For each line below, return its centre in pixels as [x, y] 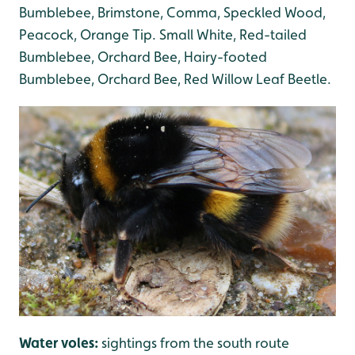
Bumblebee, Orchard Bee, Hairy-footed [143, 57]
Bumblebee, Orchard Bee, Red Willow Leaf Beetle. [175, 79]
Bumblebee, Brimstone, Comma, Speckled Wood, [172, 13]
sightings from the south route [195, 343]
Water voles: [60, 343]
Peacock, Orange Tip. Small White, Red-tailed [163, 35]
